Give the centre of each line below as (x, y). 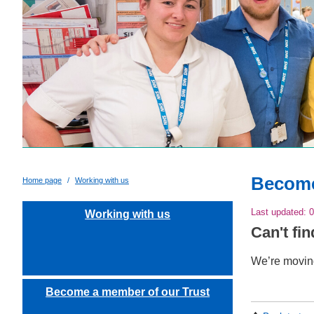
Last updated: (280, 212)
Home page (42, 180)
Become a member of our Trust (128, 292)
